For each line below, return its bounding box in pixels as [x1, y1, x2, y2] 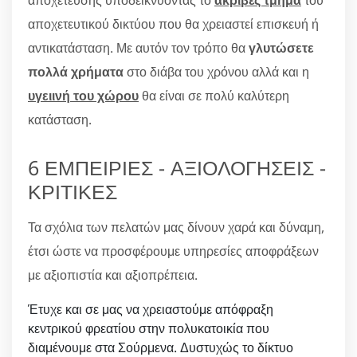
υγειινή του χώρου [28, 86, 139, 104]
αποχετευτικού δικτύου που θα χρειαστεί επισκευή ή [28, 14, 319, 33]
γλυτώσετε [249, 38, 314, 57]
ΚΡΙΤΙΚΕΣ [28, 177, 117, 205]
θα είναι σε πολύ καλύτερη [139, 86, 289, 104]
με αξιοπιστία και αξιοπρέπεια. [28, 265, 198, 284]
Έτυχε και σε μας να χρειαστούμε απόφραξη [28, 300, 273, 318]
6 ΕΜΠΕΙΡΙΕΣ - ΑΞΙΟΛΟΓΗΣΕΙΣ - [28, 153, 326, 181]
